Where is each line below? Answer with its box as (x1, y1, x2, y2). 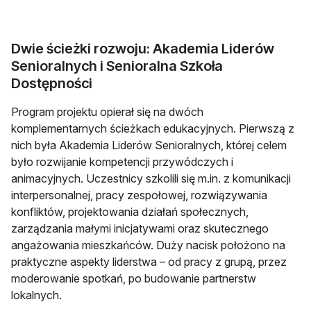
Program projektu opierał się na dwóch (11, 104, 203, 119)
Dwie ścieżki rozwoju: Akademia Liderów (11, 40, 274, 57)
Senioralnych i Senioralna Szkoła (11, 57, 223, 74)
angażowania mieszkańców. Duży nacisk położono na (11, 237, 285, 252)
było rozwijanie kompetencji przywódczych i (11, 154, 233, 169)
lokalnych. (11, 287, 62, 302)
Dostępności (11, 74, 92, 92)
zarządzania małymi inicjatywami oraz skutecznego (11, 221, 269, 235)
